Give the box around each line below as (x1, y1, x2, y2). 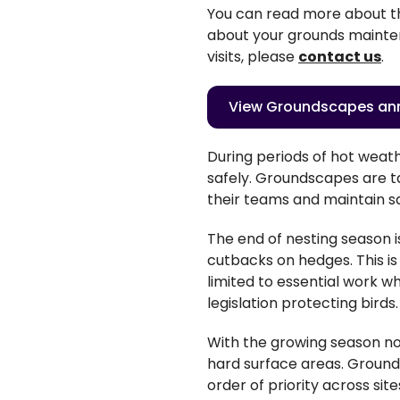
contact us (298, 46, 381, 67)
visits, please (207, 46, 298, 67)
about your (207, 24, 284, 46)
